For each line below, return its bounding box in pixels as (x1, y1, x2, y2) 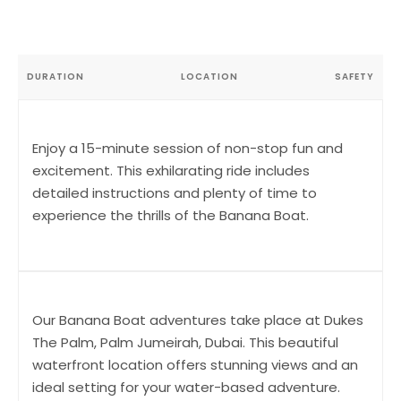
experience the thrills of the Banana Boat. (32, 205, 309, 225)
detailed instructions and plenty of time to (32, 183, 317, 202)
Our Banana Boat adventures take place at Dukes (32, 310, 363, 329)
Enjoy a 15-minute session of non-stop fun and (32, 138, 343, 158)
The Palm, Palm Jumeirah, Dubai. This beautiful (32, 332, 338, 352)
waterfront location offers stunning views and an (32, 354, 358, 374)
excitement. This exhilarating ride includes (32, 160, 310, 180)
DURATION (27, 69, 84, 83)
